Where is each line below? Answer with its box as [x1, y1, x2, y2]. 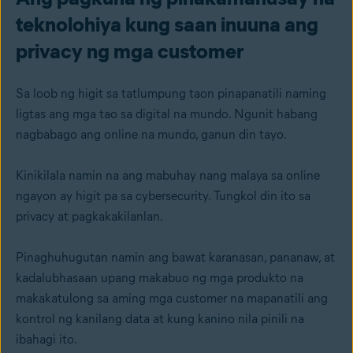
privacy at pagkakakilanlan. [16, 209, 165, 224]
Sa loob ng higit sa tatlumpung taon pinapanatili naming [16, 86, 326, 101]
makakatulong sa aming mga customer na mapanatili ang [16, 291, 328, 306]
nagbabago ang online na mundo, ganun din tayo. [16, 127, 289, 142]
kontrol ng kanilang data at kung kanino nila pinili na [16, 311, 304, 326]
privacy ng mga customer [16, 39, 243, 64]
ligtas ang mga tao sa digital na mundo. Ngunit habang [16, 106, 318, 121]
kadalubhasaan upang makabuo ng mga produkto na [16, 270, 303, 285]
